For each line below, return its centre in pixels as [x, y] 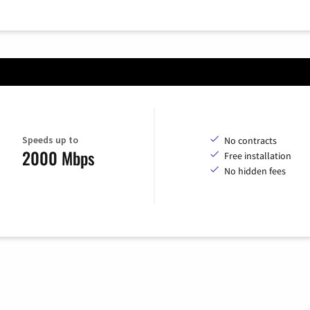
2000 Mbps [58, 158]
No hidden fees [255, 171]
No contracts [250, 140]
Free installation [258, 155]
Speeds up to [50, 140]
